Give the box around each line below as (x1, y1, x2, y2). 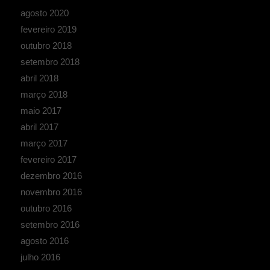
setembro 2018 (20, 56, 80, 67)
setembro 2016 (20, 219, 80, 230)
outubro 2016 (20, 202, 72, 213)
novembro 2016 (20, 186, 82, 197)
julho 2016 (20, 251, 60, 262)
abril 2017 (20, 121, 58, 132)
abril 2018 (20, 72, 58, 83)
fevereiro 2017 (20, 154, 77, 165)
